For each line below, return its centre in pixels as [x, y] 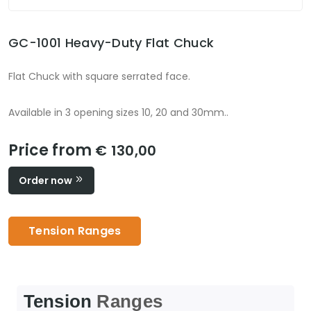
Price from [52, 151]
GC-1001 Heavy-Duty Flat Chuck [111, 43]
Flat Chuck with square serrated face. [99, 77]
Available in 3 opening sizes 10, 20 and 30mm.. [118, 113]
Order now [47, 181]
